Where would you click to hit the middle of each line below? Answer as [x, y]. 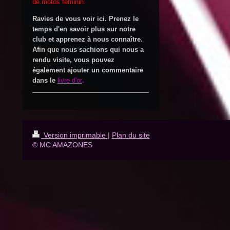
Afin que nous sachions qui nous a [88, 50]
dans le [44, 81]
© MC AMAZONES [62, 145]
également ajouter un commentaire [88, 70]
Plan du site [131, 135]
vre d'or [71, 81]
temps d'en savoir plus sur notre [84, 29]
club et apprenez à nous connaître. [87, 40]
